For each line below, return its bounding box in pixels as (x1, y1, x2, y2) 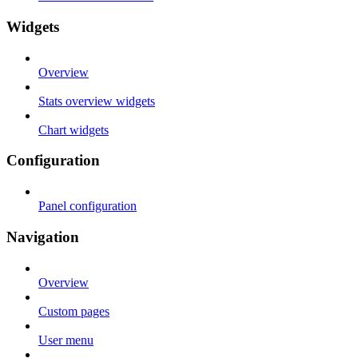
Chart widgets (38, 122, 109, 137)
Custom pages (38, 304, 109, 318)
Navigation (6, 228, 79, 245)
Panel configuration (38, 199, 137, 213)
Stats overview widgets (38, 93, 155, 108)
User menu (38, 332, 93, 347)
